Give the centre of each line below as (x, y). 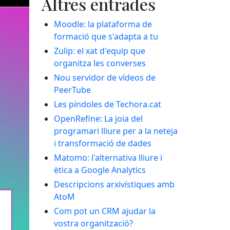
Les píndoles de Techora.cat (107, 104)
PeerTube (72, 90)
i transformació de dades (102, 143)
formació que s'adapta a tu (106, 37)
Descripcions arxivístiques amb (114, 185)
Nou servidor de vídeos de (104, 78)
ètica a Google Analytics (100, 170)
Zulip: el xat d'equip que (99, 51)
